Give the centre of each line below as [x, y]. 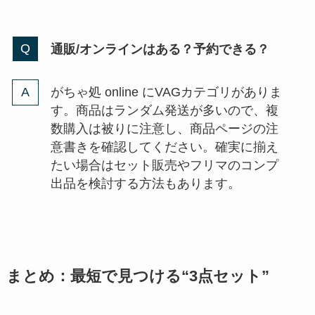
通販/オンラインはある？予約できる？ [160, 49]
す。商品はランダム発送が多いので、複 [164, 111]
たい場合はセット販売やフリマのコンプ [164, 166]
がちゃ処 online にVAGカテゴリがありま [166, 92]
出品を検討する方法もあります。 [145, 184]
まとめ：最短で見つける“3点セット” [137, 277]
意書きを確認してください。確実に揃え [164, 147]
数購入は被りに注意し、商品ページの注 [164, 129]
